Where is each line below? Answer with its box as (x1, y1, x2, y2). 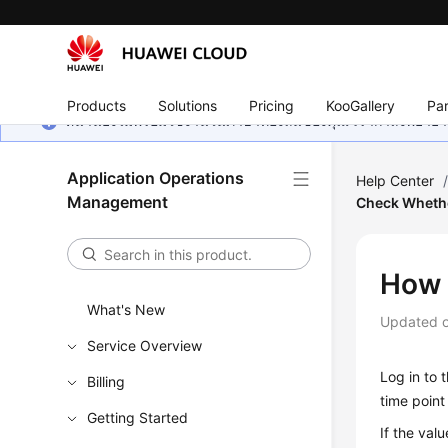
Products (67, 96, 127, 114)
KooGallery (326, 96, 396, 114)
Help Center (356, 172, 435, 189)
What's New (87, 301, 166, 318)
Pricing (249, 96, 295, 114)
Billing (87, 373, 126, 390)
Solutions (158, 96, 218, 114)
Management (67, 192, 169, 212)
